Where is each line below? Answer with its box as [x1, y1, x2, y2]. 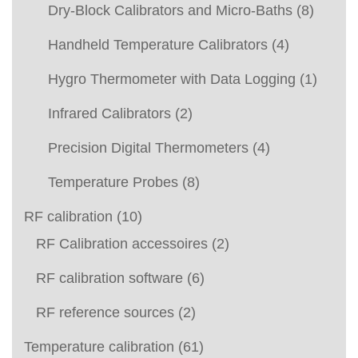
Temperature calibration [24, 338, 174, 355]
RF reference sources [36, 304, 174, 320]
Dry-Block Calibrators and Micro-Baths [48, 2, 292, 18]
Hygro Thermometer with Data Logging [48, 70, 296, 87]
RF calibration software [36, 269, 183, 286]
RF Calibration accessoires [36, 235, 208, 252]
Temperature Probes [48, 173, 178, 190]
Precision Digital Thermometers [48, 139, 249, 156]
